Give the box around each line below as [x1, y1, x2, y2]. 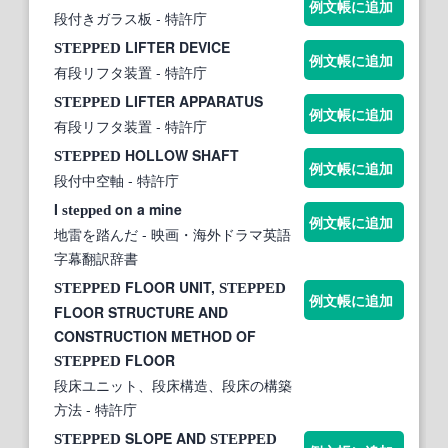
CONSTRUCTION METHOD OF [54, 326, 256, 347]
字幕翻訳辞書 [54, 248, 138, 269]
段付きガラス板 [54, 8, 152, 29]
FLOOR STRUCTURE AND [54, 302, 228, 323]
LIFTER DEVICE [121, 37, 230, 58]
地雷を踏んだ [54, 224, 138, 245]
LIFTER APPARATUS [121, 91, 263, 112]
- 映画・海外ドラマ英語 [138, 224, 291, 245]
